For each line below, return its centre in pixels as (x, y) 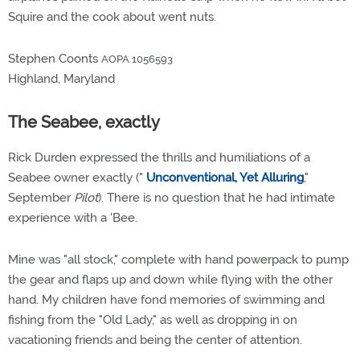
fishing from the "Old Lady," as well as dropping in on (153, 320)
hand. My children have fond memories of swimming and (166, 300)
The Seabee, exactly (84, 122)
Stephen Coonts (55, 59)
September (41, 198)
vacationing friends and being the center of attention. (155, 340)
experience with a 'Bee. (73, 218)
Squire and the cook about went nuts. (112, 17)
